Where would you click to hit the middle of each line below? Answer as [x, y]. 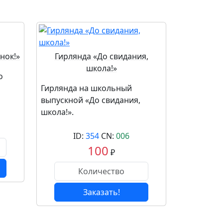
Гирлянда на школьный [86, 88]
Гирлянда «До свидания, [101, 56]
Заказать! [101, 192]
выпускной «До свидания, [91, 100]
